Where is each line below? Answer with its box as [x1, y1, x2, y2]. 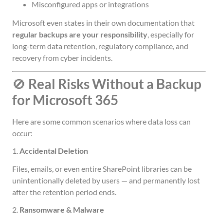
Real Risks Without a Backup [28, 75, 201, 92]
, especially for [147, 30, 194, 39]
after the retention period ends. [12, 187, 116, 197]
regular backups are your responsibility [12, 30, 147, 39]
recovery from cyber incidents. [12, 53, 112, 63]
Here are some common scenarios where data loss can [12, 116, 191, 126]
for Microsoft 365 [12, 91, 118, 108]
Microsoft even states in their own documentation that [12, 18, 195, 28]
